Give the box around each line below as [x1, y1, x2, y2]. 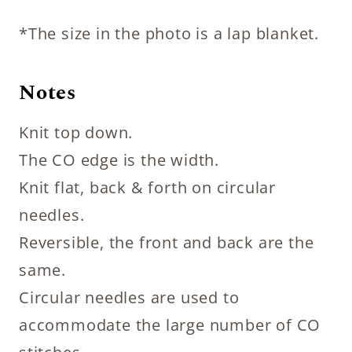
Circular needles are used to [19, 286, 240, 308]
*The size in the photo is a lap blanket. [19, 22, 319, 44]
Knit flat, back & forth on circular [19, 176, 276, 198]
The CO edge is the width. [19, 148, 219, 170]
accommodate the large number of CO [19, 313, 321, 335]
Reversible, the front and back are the [19, 231, 314, 253]
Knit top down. [19, 121, 134, 143]
